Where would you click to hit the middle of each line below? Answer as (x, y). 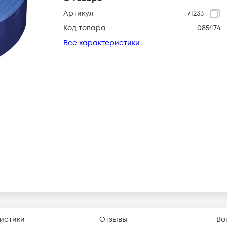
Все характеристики (102, 43)
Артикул (79, 13)
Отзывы (113, 219)
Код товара (85, 28)
